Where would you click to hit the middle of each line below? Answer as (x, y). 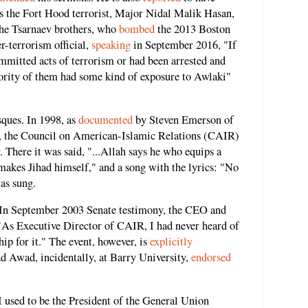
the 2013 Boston (192, 29)
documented (106, 119)
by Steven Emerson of (183, 119)
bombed (137, 29)
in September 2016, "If (184, 45)
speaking (111, 45)
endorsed (211, 257)
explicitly (171, 242)
